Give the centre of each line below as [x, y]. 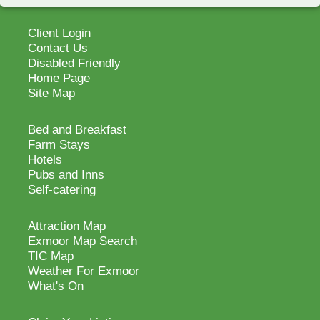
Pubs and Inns [66, 175]
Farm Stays [59, 145]
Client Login [59, 33]
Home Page [59, 78]
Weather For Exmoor [84, 271]
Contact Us [58, 48]
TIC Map [51, 256]
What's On [56, 286]
